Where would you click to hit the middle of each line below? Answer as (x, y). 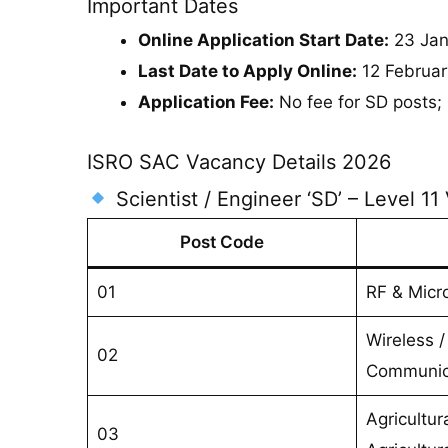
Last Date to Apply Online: (247, 71)
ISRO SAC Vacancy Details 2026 (239, 161)
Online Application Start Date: (263, 40)
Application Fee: (206, 102)
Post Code (222, 241)
